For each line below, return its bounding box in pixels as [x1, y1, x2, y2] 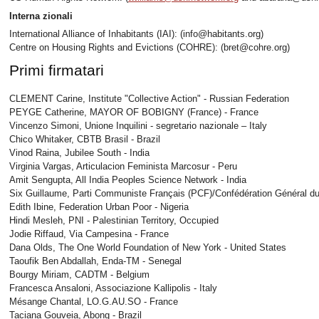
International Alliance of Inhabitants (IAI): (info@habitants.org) [9, 28, 263, 40]
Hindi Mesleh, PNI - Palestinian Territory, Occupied [9, 215, 219, 226]
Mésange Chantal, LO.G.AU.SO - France [9, 296, 178, 308]
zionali [43, 10, 73, 21]
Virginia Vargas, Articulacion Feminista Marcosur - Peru [9, 161, 237, 172]
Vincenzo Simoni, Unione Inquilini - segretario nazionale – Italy [9, 120, 267, 132]
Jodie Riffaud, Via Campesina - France [9, 229, 169, 240]
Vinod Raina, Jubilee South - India [9, 147, 150, 159]
